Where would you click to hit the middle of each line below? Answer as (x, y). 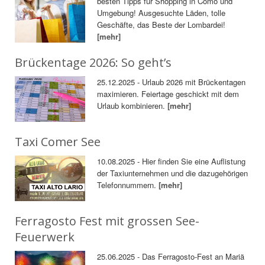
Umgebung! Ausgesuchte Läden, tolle (161, 13)
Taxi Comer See (58, 141)
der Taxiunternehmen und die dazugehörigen (173, 173)
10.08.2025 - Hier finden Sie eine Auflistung (172, 161)
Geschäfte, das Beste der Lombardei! (161, 25)
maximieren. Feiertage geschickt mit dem (168, 94)
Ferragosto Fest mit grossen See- (107, 221)
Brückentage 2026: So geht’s (93, 63)
